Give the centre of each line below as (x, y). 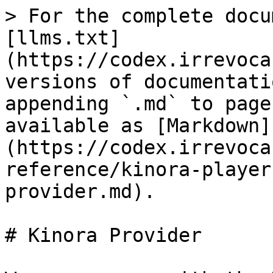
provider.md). (80, 191)
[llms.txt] (63, 38)
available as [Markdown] (138, 126)
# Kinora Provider (103, 235)
